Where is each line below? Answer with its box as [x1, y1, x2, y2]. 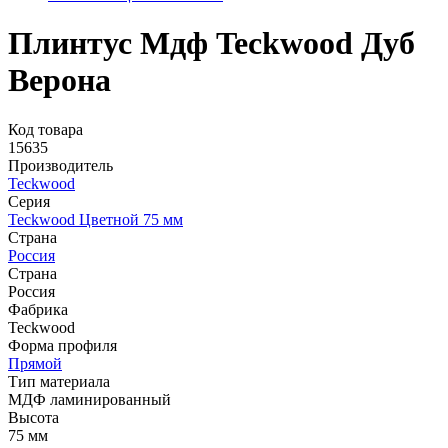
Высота [8, 408, 59, 426]
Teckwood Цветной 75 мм [8, 210, 183, 228]
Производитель [8, 156, 113, 174]
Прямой [8, 354, 62, 372]
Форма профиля [8, 336, 117, 354]
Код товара [8, 120, 83, 138]
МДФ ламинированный [8, 390, 171, 408]
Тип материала [8, 372, 110, 390]
